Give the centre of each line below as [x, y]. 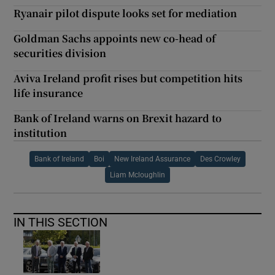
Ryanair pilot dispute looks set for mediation [126, 13]
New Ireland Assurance [152, 159]
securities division [60, 53]
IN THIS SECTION [61, 222]
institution [41, 133]
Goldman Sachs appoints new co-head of [115, 38]
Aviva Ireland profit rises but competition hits [128, 78]
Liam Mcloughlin [137, 175]
